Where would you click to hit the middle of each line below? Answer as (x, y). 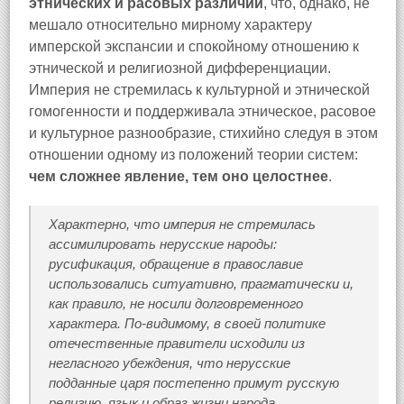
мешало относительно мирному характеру (170, 25)
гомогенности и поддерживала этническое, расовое (202, 111)
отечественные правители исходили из (177, 343)
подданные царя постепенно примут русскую (194, 383)
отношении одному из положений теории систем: (193, 155)
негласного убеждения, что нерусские (170, 363)
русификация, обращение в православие (176, 264)
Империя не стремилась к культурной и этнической (199, 90)
